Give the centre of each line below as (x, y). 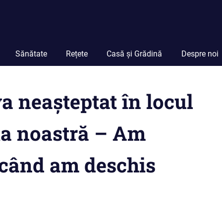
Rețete (77, 54)
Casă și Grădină (135, 54)
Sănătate (31, 54)
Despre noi (200, 54)
